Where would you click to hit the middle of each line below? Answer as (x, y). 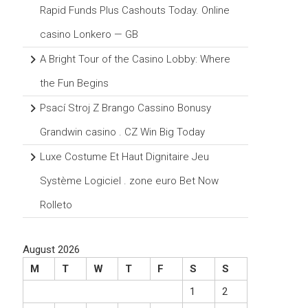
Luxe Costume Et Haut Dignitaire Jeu (125, 157)
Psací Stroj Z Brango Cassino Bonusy (126, 108)
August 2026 (52, 250)
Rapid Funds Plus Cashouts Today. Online (135, 11)
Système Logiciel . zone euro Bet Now (130, 181)
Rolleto (56, 205)
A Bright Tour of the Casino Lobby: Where (135, 59)
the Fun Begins (75, 84)
